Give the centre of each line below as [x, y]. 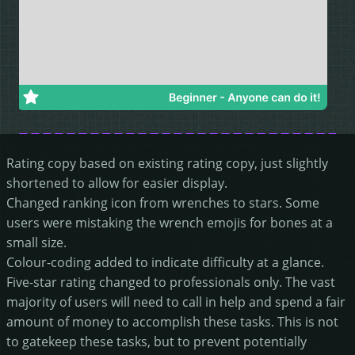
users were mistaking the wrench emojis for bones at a [170, 222]
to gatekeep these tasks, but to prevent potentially [157, 341]
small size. [36, 242]
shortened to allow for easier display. [117, 182]
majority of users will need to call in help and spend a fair [176, 301]
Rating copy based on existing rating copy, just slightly [167, 162]
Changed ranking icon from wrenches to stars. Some [163, 202]
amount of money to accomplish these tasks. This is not [172, 321]
